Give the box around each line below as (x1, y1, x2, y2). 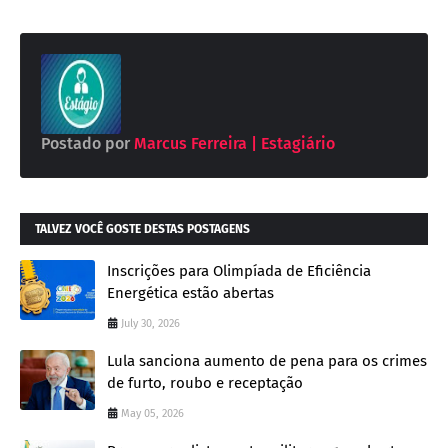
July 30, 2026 (121, 316, 180, 330)
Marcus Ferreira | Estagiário (130, 133, 335, 153)
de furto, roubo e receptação (107, 373, 303, 392)
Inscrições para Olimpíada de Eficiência (107, 261, 371, 280)
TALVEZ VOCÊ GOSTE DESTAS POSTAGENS (35, 221, 250, 236)
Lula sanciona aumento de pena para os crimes (107, 351, 427, 370)
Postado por (41, 133, 130, 153)
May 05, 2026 (121, 406, 184, 420)
